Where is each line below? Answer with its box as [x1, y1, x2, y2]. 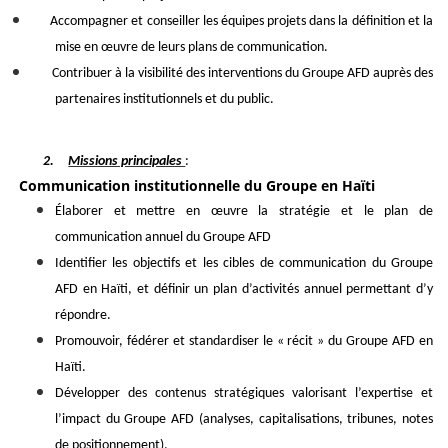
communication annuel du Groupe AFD [55, 230, 271, 246]
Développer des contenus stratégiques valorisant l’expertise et [55, 386, 433, 402]
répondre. [55, 308, 111, 324]
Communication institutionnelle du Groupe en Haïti [19, 176, 375, 196]
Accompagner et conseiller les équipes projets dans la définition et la [31, 14, 433, 30]
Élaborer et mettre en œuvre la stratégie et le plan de [55, 204, 433, 220]
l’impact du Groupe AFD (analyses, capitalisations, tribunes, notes [55, 412, 433, 428]
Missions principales [68, 154, 186, 170]
